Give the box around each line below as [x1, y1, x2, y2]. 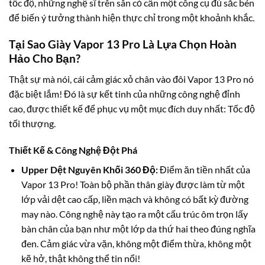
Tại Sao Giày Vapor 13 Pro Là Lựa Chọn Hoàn [9, 37, 237, 51]
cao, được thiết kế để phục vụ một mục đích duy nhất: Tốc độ [9, 102, 255, 114]
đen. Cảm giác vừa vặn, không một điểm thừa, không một [21, 238, 251, 250]
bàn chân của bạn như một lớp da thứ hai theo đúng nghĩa [21, 223, 256, 235]
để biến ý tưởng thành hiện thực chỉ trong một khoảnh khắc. [9, 12, 254, 24]
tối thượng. [9, 117, 56, 129]
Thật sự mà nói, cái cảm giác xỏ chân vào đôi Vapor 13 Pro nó [9, 73, 254, 85]
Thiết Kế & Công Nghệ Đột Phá [9, 144, 137, 156]
